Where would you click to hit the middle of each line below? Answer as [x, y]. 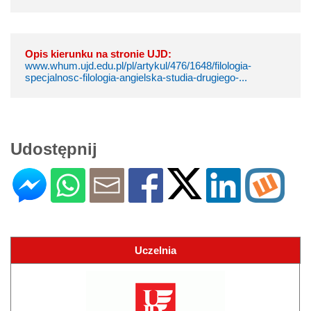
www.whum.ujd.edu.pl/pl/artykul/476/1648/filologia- [138, 65]
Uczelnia [155, 250]
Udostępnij [54, 149]
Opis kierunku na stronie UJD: [98, 53]
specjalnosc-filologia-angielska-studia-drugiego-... [136, 77]
